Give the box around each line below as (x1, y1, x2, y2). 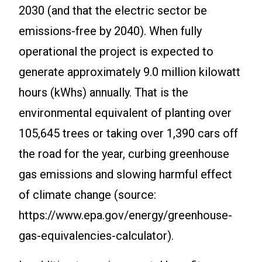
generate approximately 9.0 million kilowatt (19, 65, 240, 80)
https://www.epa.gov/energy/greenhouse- (19, 208, 232, 223)
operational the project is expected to (19, 44, 213, 59)
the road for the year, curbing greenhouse (19, 147, 229, 161)
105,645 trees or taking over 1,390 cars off (19, 126, 238, 141)
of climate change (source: (19, 188, 156, 202)
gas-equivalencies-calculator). (19, 229, 174, 243)
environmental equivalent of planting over (19, 106, 232, 120)
